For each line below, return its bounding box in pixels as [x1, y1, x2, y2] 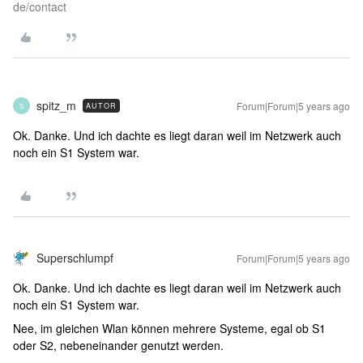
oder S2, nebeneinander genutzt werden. [13, 337, 227, 353]
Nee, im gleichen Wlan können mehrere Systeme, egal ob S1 [13, 320, 326, 336]
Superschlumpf [36, 250, 113, 266]
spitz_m [36, 97, 76, 113]
